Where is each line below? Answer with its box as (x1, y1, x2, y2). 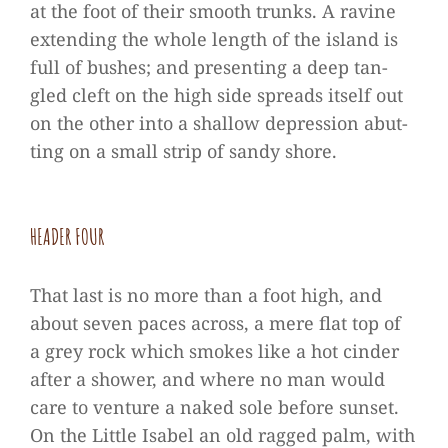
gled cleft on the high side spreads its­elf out (30, 83, 403, 107)
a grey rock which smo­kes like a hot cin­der (30, 339, 399, 363)
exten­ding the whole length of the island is (30, 27, 398, 51)
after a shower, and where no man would (30, 367, 385, 391)
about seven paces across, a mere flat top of (30, 311, 401, 335)
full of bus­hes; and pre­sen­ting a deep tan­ (30, 55, 388, 79)
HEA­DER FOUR (30, 223, 104, 250)
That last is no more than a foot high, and (30, 283, 382, 307)
